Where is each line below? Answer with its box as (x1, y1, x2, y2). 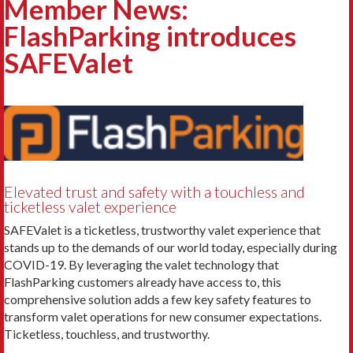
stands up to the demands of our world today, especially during (4, 240, 337, 255)
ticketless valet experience (4, 197, 176, 216)
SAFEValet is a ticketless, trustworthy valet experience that (4, 222, 321, 238)
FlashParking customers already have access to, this (4, 274, 281, 290)
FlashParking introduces (4, 19, 296, 52)
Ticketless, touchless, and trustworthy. (4, 326, 210, 342)
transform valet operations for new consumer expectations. (4, 309, 321, 325)
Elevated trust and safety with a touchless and (4, 182, 305, 201)
